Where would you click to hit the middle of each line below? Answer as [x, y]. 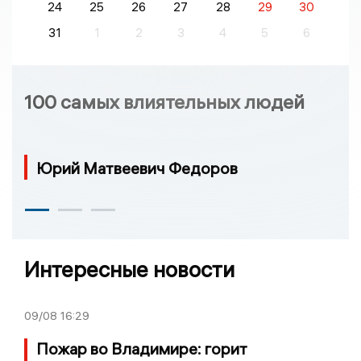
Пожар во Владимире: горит [142, 349]
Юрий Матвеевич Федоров [137, 168]
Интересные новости [129, 270]
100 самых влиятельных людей [164, 102]
